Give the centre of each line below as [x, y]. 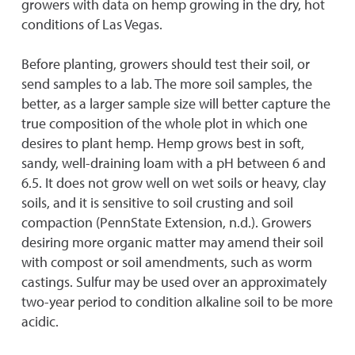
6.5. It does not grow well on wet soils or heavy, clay [174, 183]
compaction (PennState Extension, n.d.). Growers [166, 222]
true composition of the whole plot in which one [164, 123]
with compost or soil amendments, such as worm [167, 262]
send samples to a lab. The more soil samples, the [167, 84]
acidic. [40, 321]
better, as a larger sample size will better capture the [176, 103]
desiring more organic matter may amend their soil [172, 242]
